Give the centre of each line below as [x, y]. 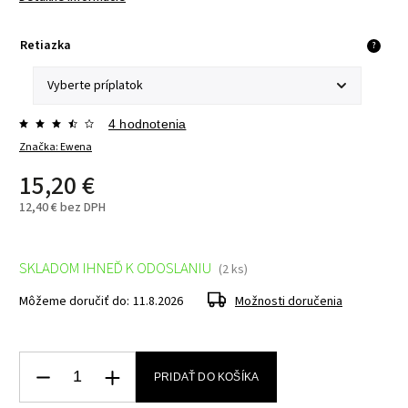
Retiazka [46, 45]
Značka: [40, 147]
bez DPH [82, 207]
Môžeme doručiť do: [74, 301]
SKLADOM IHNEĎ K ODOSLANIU [115, 268]
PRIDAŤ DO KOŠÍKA [207, 377]
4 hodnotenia [148, 123]
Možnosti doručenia [289, 301]
